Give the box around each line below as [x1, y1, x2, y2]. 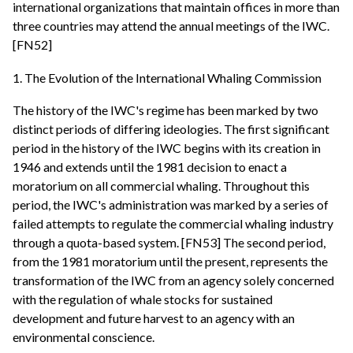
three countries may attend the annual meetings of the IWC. [13, 18, 329, 34]
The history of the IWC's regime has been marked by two [13, 102, 318, 118]
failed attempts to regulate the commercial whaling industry [13, 216, 333, 232]
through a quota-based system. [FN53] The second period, [13, 235, 325, 251]
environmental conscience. [13, 329, 154, 345]
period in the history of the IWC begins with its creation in [13, 140, 321, 156]
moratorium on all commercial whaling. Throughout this [13, 178, 310, 194]
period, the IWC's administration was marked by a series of [13, 197, 329, 213]
